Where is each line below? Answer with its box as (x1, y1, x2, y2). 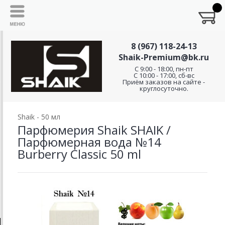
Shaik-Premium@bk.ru (119, 52, 209, 63)
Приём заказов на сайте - (123, 77, 205, 86)
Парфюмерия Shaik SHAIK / (18, 122, 171, 138)
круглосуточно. (139, 84, 188, 93)
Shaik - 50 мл (18, 112, 60, 122)
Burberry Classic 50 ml (18, 146, 141, 162)
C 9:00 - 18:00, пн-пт (134, 64, 193, 73)
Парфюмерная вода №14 (18, 134, 161, 150)
